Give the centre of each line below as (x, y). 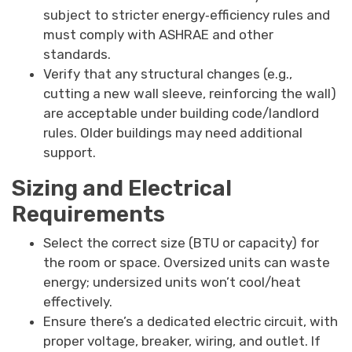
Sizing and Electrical (122, 189)
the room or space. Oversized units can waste (187, 263)
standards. (77, 55)
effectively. (78, 302)
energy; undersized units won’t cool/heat (172, 282)
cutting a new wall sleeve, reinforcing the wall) (190, 94)
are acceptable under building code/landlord (181, 114)
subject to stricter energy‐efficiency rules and (187, 15)
